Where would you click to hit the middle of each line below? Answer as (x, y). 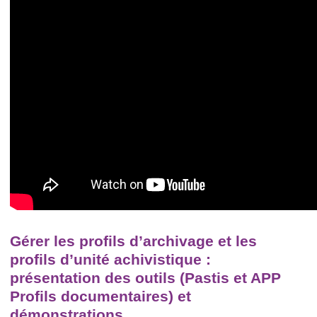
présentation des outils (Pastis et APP (145, 277)
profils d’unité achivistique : (110, 259)
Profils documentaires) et (100, 296)
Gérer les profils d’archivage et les (133, 241)
